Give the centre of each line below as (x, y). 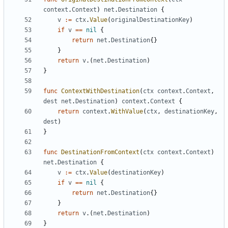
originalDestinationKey (150, 20)
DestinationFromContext (100, 152)
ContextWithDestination (100, 91)
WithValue (127, 112)
